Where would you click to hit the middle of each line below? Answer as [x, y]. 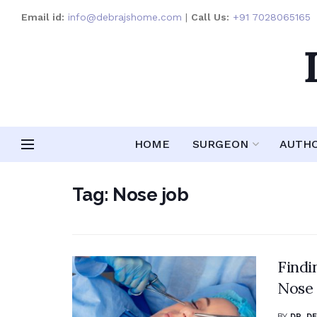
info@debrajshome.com [125, 17]
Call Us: [210, 17]
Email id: [43, 17]
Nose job [151, 195]
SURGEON [220, 144]
